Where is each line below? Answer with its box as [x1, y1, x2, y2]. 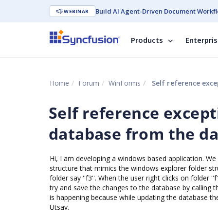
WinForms [109, 78, 141, 88]
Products [131, 35, 163, 45]
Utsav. [50, 202, 69, 212]
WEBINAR [64, 8, 89, 15]
